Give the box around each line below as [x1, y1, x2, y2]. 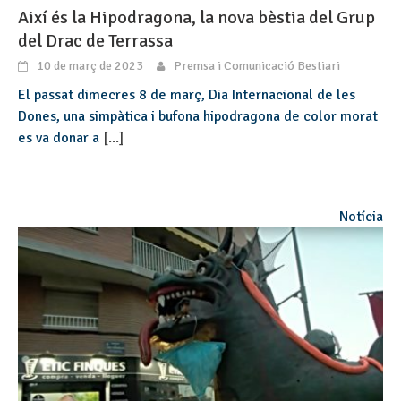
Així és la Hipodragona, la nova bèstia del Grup [18, 5, 375, 29]
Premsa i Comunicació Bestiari [174, 57, 340, 73]
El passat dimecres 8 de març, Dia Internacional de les [18, 85, 355, 104]
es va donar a [18, 128, 103, 147]
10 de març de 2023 [37, 57, 143, 73]
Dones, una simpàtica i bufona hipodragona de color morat [18, 107, 378, 125]
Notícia [339, 207, 383, 226]
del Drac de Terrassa [18, 29, 173, 52]
